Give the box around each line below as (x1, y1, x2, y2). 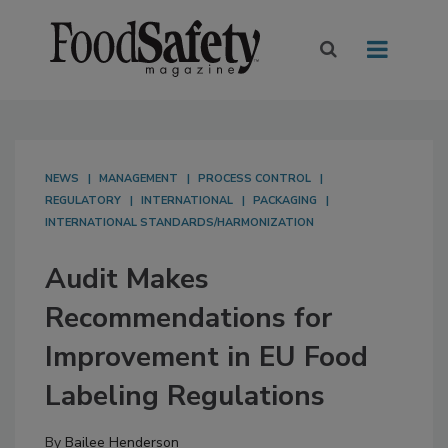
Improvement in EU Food (45, 338, 368, 377)
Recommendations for (45, 299, 332, 338)
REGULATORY (45, 193, 121, 209)
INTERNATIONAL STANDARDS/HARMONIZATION (45, 215, 314, 231)
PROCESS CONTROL (198, 171, 311, 187)
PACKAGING (253, 193, 317, 209)
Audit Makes (45, 260, 209, 299)
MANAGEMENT (99, 171, 178, 187)
